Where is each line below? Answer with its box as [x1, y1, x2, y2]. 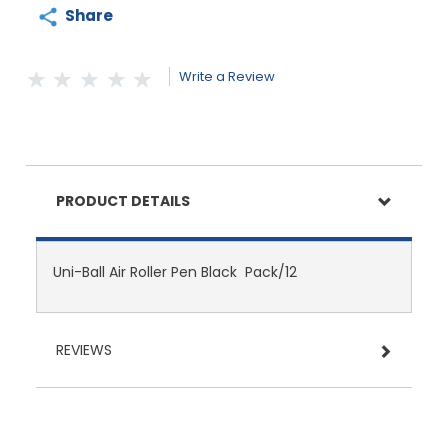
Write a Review [178, 66, 275, 86]
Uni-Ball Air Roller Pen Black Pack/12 [53, 261, 297, 282]
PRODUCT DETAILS [56, 190, 190, 211]
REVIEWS [56, 339, 112, 360]
